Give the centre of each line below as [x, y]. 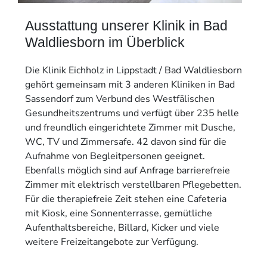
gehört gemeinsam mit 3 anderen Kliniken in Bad [130, 84]
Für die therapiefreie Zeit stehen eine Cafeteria [126, 199]
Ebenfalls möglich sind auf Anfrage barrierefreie [128, 170]
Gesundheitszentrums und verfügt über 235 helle [132, 113]
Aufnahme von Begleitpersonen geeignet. [115, 156]
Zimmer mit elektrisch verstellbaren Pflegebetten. [133, 184]
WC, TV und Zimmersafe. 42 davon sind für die [126, 142]
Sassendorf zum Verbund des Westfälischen [120, 99]
